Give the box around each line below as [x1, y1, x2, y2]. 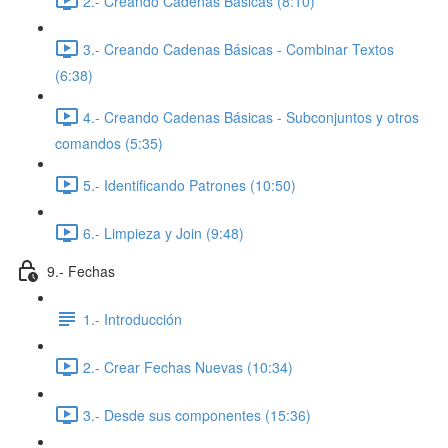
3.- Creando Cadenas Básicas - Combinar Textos [83, 38, 394, 59]
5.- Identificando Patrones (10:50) [83, 174, 296, 195]
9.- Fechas [47, 260, 115, 281]
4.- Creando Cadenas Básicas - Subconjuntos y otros [83, 106, 419, 127]
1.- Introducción [83, 308, 182, 329]
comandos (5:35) [55, 133, 163, 153]
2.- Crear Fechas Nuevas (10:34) [83, 356, 293, 377]
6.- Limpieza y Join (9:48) [83, 222, 244, 243]
